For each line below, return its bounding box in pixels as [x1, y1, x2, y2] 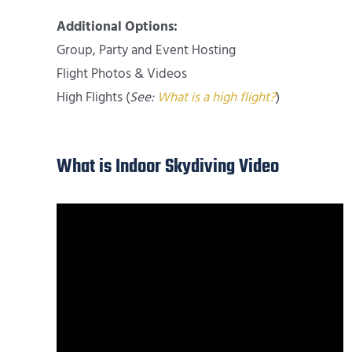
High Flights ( [57, 88, 130, 108]
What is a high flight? [157, 88, 276, 108]
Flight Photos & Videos [57, 64, 187, 84]
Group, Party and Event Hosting [57, 41, 236, 60]
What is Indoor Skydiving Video [57, 152, 279, 182]
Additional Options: [57, 17, 178, 37]
